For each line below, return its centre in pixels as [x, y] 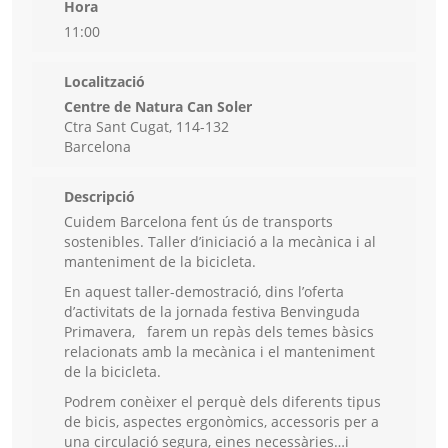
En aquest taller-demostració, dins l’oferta [204, 292]
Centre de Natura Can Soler [158, 107]
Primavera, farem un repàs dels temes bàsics [219, 332]
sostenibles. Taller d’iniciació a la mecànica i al [220, 242]
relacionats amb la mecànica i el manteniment [219, 352]
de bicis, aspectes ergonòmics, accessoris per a [221, 422]
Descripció [99, 197]
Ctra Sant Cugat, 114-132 [146, 127]
